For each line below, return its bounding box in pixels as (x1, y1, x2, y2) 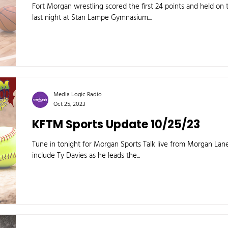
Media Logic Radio (53, 89, 102, 100)
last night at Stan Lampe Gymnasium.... (32, 12, 152, 24)
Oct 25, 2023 (53, 99, 85, 109)
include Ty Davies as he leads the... (32, 150, 140, 162)
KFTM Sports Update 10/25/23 (32, 117, 200, 132)
